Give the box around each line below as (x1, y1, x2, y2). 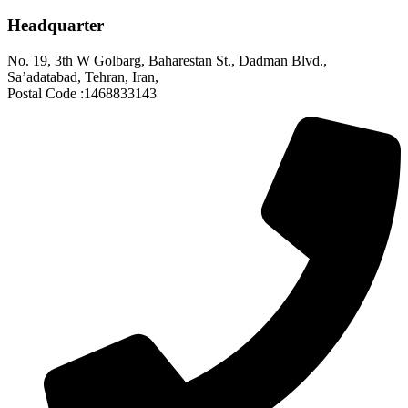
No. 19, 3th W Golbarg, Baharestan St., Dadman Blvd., (7, 52, 327, 68)
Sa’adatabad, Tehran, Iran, (7, 68, 158, 85)
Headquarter (7, 15, 104, 35)
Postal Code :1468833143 (7, 85, 157, 101)
